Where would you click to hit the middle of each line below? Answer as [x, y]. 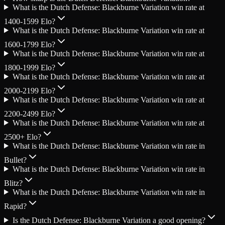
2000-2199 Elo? [30, 90]
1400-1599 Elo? [30, 21]
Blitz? [13, 183]
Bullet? [15, 160]
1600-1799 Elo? [30, 44]
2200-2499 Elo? [30, 114]
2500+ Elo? [23, 137]
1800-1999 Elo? [30, 67]
